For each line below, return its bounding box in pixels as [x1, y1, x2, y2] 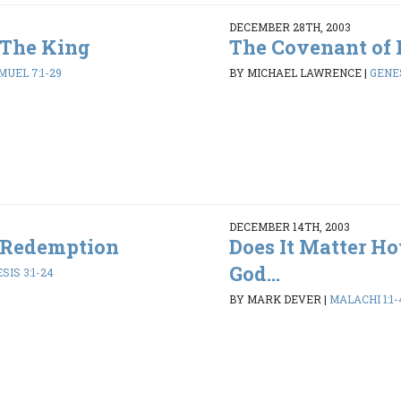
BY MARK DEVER [228, 292, 321, 307]
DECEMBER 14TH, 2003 [228, 218, 350, 234]
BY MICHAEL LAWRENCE [228, 65, 362, 81]
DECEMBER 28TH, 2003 [228, 19, 351, 34]
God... [228, 260, 280, 286]
